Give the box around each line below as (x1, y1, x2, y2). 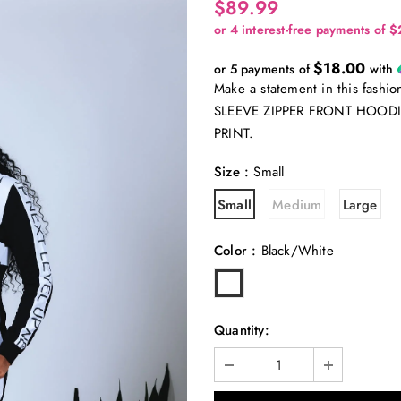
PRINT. (214, 123, 259, 143)
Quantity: (214, 320, 269, 340)
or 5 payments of (214, 59, 314, 78)
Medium (272, 194, 322, 215)
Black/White (260, 240, 334, 260)
